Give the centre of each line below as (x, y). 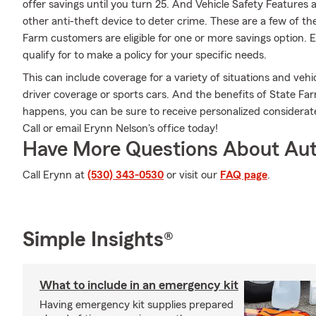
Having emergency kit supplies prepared (136, 305)
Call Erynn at (55, 175)
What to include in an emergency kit (139, 285)
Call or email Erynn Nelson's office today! (120, 128)
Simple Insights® (98, 240)
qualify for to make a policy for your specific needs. (145, 55)
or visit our (192, 175)
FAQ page (244, 175)
